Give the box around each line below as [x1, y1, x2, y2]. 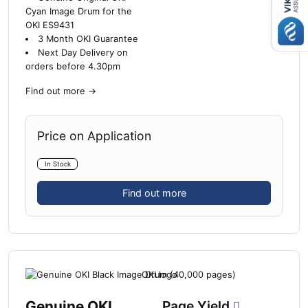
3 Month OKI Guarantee [37, 34, 138, 45]
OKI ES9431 [25, 20, 74, 31]
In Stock [44, 160, 71, 168]
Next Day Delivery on [37, 47, 128, 58]
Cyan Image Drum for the [25, 6, 132, 17]
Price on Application [37, 129, 151, 144]
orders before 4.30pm [25, 61, 120, 72]
